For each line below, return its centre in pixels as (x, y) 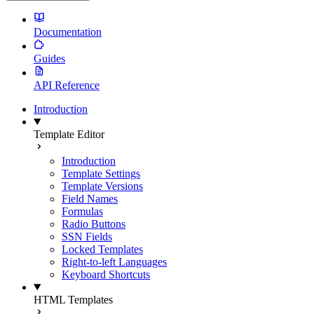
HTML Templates (73, 300)
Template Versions (102, 186)
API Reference (67, 85)
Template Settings (101, 173)
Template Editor (69, 134)
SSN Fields (87, 237)
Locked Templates (102, 249)
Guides (49, 59)
